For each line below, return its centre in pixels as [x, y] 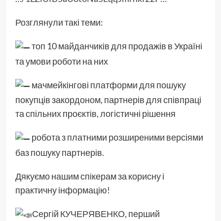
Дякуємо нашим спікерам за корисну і [90, 176]
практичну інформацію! [62, 190]
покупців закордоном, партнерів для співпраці [108, 100]
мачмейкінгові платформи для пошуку [108, 85]
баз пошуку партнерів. [59, 152]
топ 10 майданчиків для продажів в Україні [116, 46]
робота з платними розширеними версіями [116, 137]
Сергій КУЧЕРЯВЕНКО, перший [96, 213]
